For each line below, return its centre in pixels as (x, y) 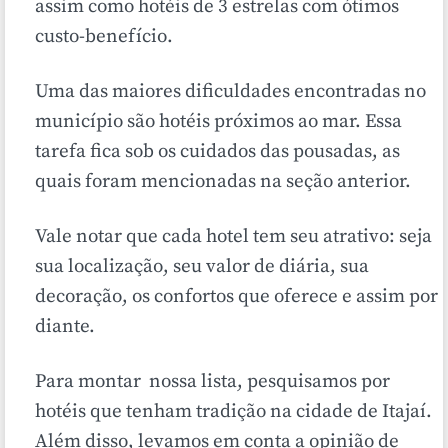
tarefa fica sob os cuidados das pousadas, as (217, 152)
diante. (67, 327)
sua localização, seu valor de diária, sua (202, 267)
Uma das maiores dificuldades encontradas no (230, 92)
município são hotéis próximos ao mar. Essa (218, 122)
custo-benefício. (104, 37)
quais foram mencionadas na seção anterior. (223, 182)
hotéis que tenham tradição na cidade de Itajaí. (233, 412)
